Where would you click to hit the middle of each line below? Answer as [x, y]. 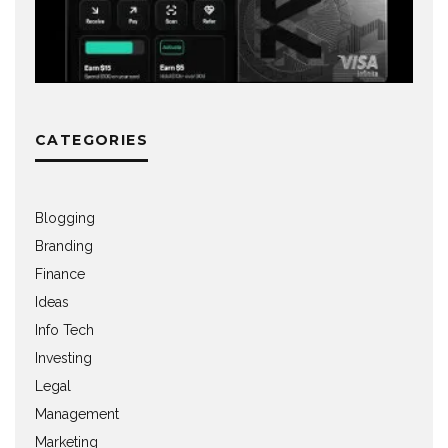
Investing [63, 358]
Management [77, 414]
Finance [60, 274]
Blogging [65, 218]
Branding [64, 246]
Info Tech [64, 330]
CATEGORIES [91, 140]
